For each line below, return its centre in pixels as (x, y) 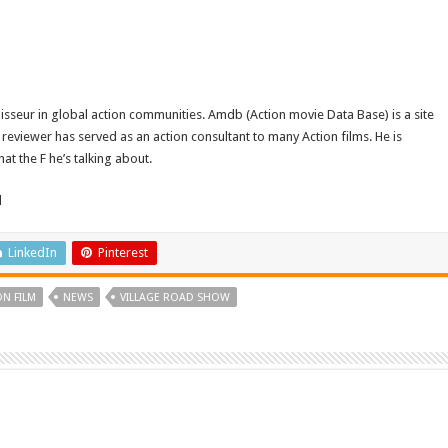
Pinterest (123, 253)
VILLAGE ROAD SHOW (175, 298)
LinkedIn (33, 253)
